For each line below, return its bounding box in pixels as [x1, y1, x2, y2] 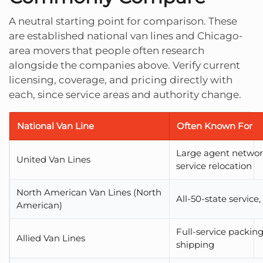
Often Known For [177, 120, 252, 131]
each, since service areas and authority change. [9, 88, 241, 100]
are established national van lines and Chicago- [9, 29, 243, 42]
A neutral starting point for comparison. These [9, 15, 237, 27]
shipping [176, 238, 215, 250]
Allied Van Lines [16, 232, 86, 244]
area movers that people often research [9, 44, 204, 56]
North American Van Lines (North [16, 186, 162, 198]
